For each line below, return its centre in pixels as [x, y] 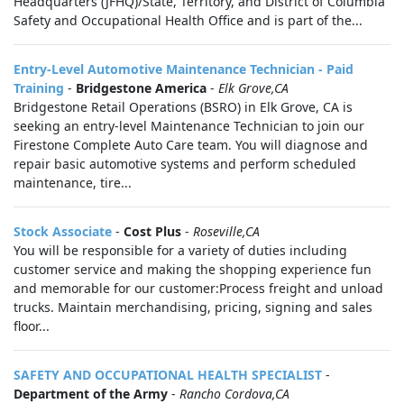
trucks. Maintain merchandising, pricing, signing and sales [193, 307]
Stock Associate [63, 231]
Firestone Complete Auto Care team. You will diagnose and [191, 145]
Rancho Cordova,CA [234, 394]
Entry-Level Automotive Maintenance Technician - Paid [184, 69]
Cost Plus [152, 231]
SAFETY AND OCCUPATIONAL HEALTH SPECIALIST [168, 375]
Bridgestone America [141, 88]
